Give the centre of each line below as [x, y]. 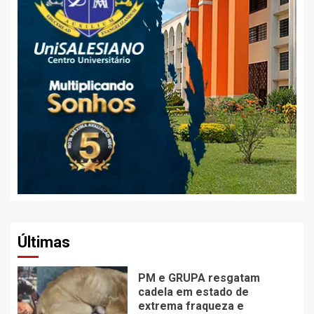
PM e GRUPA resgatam [199, 278]
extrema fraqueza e [191, 306]
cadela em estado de [193, 292]
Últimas [44, 243]
